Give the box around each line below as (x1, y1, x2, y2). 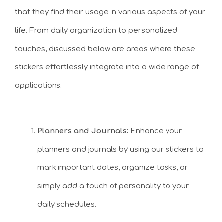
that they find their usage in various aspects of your (15, 7, 205, 16)
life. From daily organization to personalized (15, 26, 177, 35)
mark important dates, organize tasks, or (37, 164, 188, 172)
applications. (15, 81, 62, 90)
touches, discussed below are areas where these (15, 44, 195, 53)
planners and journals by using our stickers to (37, 145, 204, 154)
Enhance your (128, 127, 182, 136)
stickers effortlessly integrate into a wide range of (15, 62, 199, 71)
